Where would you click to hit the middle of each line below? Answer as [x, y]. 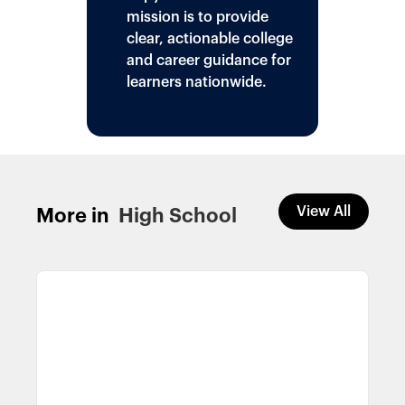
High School [178, 216]
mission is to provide [198, 17]
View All [324, 211]
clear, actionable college [210, 38]
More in [73, 216]
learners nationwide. [197, 82]
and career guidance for [209, 60]
